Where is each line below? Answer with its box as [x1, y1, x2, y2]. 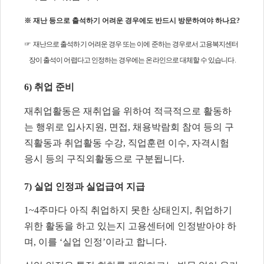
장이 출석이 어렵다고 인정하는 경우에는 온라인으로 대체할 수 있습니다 [29, 56, 235, 65]
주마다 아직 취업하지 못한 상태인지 [39, 205, 190, 216]
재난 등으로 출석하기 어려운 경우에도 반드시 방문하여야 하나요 [33, 16, 236, 25]
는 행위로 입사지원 [24, 121, 104, 132]
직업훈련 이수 [128, 137, 187, 148]
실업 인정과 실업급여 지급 [34, 181, 145, 192]
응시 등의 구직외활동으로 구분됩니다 [24, 153, 182, 164]
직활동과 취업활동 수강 [24, 137, 123, 148]
